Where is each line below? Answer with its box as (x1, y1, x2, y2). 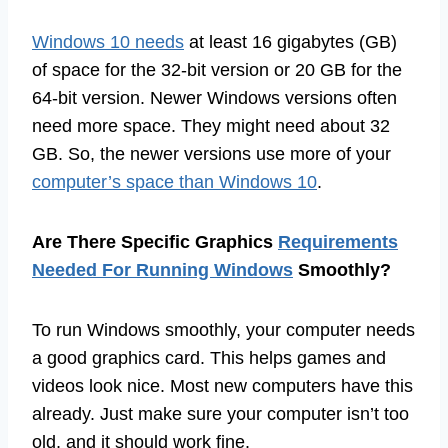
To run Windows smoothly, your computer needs (32, 320, 415, 341)
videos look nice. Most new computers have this (32, 376, 413, 397)
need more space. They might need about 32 (32, 116, 390, 137)
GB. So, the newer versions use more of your (32, 144, 391, 165)
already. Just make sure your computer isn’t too (32, 404, 409, 425)
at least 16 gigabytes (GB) (184, 32, 397, 53)
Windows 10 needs (32, 32, 184, 53)
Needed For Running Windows (32, 260, 293, 281)
